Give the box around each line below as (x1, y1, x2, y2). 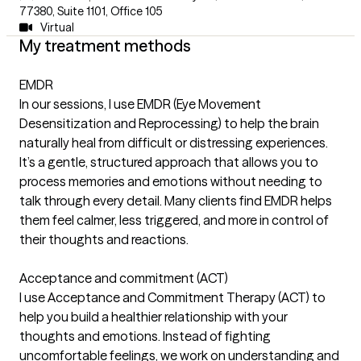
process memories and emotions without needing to (19, 173, 322, 189)
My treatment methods (19, 35, 191, 56)
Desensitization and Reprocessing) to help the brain (19, 115, 319, 131)
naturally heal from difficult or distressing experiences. (19, 135, 328, 151)
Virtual (39, 20, 74, 35)
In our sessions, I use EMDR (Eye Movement (19, 96, 261, 112)
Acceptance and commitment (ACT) (19, 270, 228, 286)
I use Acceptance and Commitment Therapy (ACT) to (19, 289, 326, 305)
